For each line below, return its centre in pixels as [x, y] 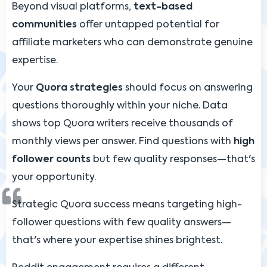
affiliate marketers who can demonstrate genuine [132, 43]
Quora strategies [79, 88]
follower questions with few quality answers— [122, 223]
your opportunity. [54, 177]
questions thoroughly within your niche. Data [120, 106]
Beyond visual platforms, [73, 7]
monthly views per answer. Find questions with [123, 142]
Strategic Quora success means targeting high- [127, 205]
